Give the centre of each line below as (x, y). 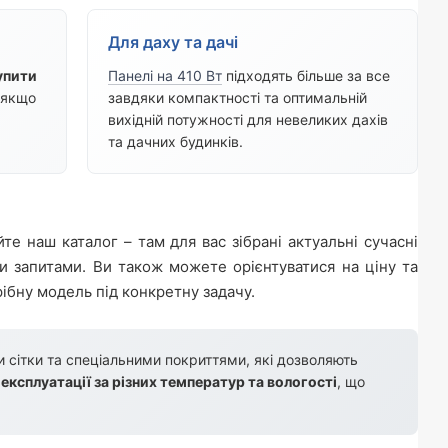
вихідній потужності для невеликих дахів (247, 120)
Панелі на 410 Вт (164, 76)
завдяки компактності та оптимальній (237, 98)
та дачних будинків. (175, 142)
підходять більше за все (305, 76)
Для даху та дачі (172, 42)
